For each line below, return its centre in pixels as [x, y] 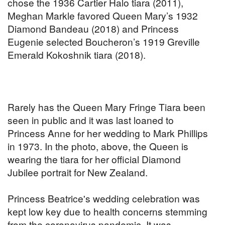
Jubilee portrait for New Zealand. [78, 172]
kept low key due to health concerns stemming [107, 211]
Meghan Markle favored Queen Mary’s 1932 [103, 16]
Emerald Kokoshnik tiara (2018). [77, 55]
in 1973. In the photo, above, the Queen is [98, 146]
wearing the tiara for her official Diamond [94, 159]
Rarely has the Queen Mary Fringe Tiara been [106, 107]
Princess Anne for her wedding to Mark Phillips [108, 133]
